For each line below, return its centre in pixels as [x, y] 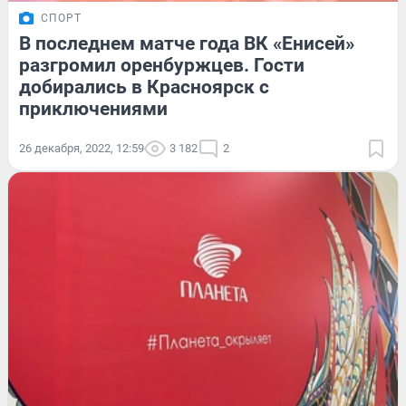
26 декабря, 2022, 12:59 [82, 149]
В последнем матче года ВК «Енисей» [187, 44]
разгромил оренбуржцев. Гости [162, 66]
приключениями [93, 109]
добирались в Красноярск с [144, 87]
